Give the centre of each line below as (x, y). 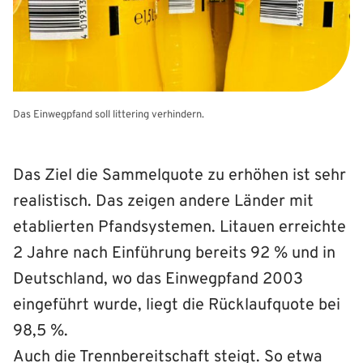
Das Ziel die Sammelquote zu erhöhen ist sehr (179, 175)
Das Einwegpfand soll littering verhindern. (109, 115)
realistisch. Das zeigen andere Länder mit (163, 201)
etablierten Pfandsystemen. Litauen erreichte (179, 227)
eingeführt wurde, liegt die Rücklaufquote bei (177, 305)
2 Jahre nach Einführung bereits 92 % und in (174, 253)
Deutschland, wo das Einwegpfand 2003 (158, 279)
